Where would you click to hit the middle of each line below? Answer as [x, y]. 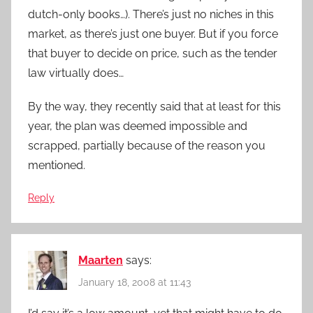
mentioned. [57, 166]
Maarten [101, 261]
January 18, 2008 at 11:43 [134, 282]
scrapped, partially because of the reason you [147, 146]
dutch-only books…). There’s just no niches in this [151, 15]
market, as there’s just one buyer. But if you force [153, 34]
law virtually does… [76, 73]
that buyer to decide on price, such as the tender [153, 54]
